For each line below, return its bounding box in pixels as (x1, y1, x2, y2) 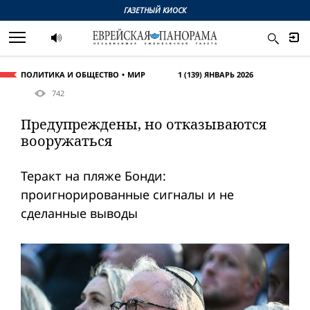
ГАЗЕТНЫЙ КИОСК (124, 5, 186, 15)
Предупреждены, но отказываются (21, 115, 266, 134)
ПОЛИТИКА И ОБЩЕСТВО (21, 69, 119, 80)
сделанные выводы (21, 205, 138, 222)
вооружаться (21, 131, 112, 151)
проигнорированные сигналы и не (21, 186, 234, 203)
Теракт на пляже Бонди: (21, 167, 166, 185)
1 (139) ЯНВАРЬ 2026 (178, 69, 253, 80)
